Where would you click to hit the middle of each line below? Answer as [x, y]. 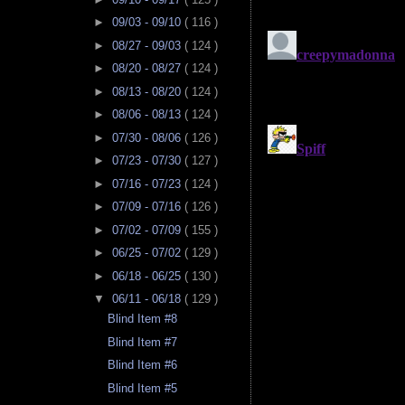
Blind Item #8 [143, 319]
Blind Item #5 [143, 388]
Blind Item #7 [143, 342]
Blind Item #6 [143, 365]
